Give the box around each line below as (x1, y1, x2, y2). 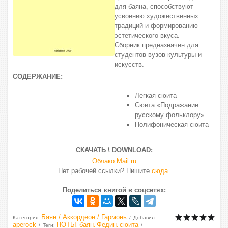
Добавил (133, 215, 155, 220)
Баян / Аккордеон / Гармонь (41, 213, 127, 221)
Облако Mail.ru (92, 157, 136, 165)
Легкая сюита (135, 92, 177, 99)
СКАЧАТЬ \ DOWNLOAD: (75, 146, 153, 154)
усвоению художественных (115, 12, 198, 20)
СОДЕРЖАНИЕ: (13, 73, 63, 80)
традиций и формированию (115, 22, 198, 30)
